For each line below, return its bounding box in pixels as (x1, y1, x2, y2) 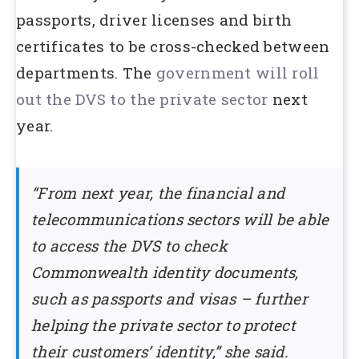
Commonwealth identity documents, (31, 262, 299, 283)
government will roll (155, 63, 320, 83)
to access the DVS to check (31, 236, 228, 256)
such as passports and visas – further (31, 288, 308, 309)
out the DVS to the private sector (16, 89, 272, 110)
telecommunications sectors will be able (31, 209, 329, 230)
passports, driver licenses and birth (16, 10, 292, 30)
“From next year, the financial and (31, 183, 285, 204)
